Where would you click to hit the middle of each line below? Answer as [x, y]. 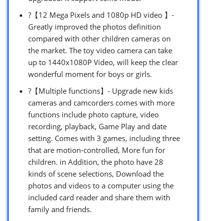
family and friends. [60, 209]
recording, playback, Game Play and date [97, 126]
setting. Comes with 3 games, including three [104, 138]
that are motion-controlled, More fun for [97, 150]
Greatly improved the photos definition [94, 26]
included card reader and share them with [99, 197]
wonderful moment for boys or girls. [90, 74]
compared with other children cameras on [99, 38]
